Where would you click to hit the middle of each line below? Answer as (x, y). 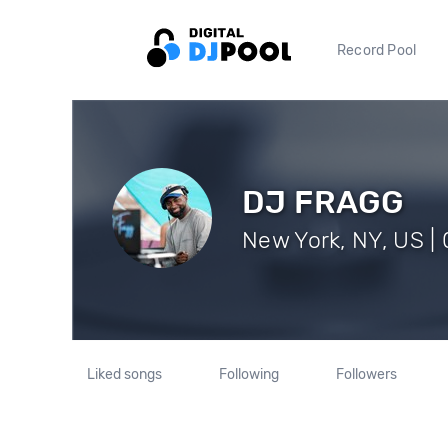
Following (248, 374)
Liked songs (125, 374)
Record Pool (377, 50)
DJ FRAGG (323, 201)
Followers (366, 374)
